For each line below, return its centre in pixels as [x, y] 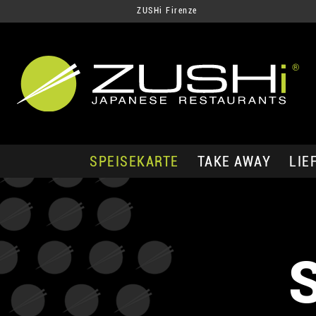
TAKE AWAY [234, 161]
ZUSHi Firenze [167, 11]
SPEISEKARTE [134, 161]
